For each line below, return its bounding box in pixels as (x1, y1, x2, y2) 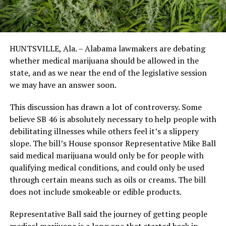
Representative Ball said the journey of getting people (9, 208, 207, 219)
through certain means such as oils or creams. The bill (9, 174, 206, 185)
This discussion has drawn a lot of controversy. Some (9, 101, 202, 112)
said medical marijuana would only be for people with (9, 149, 204, 161)
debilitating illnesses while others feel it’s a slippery (9, 125, 199, 137)
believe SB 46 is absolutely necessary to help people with (9, 113, 216, 125)
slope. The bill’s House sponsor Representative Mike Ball (9, 137, 216, 149)
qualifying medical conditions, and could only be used (9, 161, 204, 173)
